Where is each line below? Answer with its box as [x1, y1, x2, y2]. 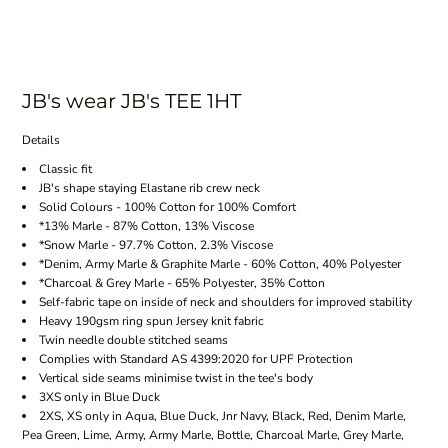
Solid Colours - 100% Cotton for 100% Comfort [38, 199, 296, 216]
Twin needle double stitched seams [38, 332, 228, 349]
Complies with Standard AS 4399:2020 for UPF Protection [38, 351, 353, 368]
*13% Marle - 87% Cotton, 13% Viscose [38, 218, 254, 235]
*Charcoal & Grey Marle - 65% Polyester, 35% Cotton [38, 275, 325, 292]
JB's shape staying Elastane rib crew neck [38, 180, 260, 197]
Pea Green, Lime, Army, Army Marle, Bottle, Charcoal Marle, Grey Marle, [21, 427, 404, 444]
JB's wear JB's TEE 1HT [21, 89, 241, 114]
